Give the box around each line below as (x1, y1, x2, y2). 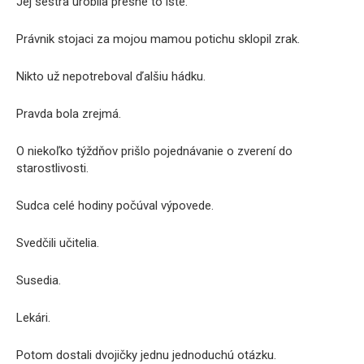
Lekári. (16, 310, 50, 325)
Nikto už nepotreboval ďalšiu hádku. (16, 69, 206, 84)
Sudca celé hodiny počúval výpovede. (16, 198, 214, 213)
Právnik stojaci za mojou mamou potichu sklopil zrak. (16, 32, 300, 46)
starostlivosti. (16, 161, 89, 175)
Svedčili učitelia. (16, 236, 99, 250)
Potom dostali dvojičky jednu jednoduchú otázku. (16, 348, 276, 362)
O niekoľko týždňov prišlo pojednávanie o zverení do (16, 144, 292, 158)
